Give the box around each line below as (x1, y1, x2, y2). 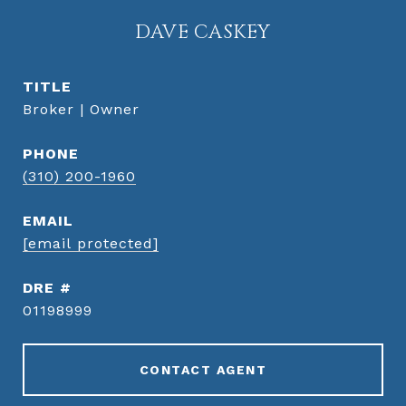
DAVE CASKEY (135, 20, 271, 45)
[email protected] (23, 235, 159, 252)
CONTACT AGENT (139, 362, 267, 377)
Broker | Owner (23, 101, 140, 118)
